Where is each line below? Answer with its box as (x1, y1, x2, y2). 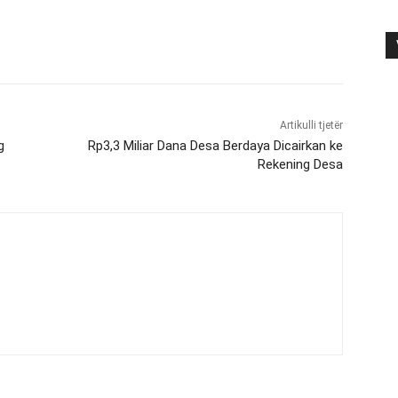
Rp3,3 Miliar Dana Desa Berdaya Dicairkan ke (87, 137, 343, 154)
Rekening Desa (257, 155, 343, 172)
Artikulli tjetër (279, 118, 343, 131)
